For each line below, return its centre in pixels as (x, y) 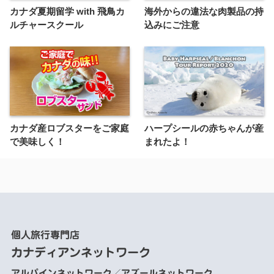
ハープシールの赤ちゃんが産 (204, 128)
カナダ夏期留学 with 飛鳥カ (67, 11)
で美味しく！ (37, 141)
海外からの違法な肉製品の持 (204, 11)
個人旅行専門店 (45, 235)
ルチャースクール (46, 24)
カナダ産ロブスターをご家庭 (69, 128)
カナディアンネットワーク (80, 252)
